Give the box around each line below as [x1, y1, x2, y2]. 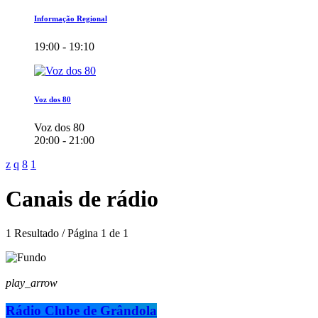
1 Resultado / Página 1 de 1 [6, 227, 128, 240]
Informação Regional [34, 13, 107, 23]
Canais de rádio [6, 186, 158, 212]
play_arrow [6, 277, 57, 290]
